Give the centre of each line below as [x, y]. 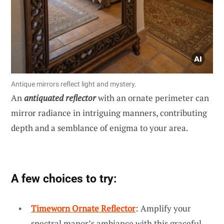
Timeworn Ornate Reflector [83, 208]
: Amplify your [163, 208]
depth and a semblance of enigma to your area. [100, 127]
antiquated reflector [60, 97]
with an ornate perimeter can [152, 97]
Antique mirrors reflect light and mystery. [74, 84]
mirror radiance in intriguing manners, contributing [109, 112]
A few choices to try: [64, 178]
